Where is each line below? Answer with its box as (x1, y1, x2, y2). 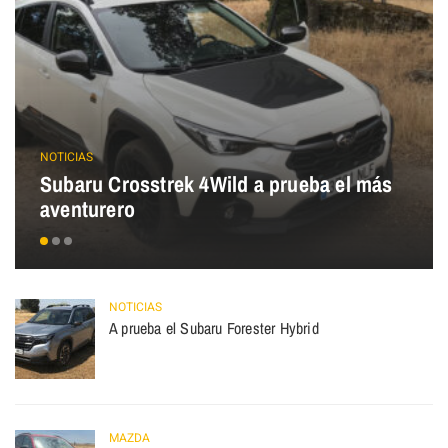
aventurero (40, 194, 135, 225)
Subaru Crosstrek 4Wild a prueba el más (40, 169, 393, 200)
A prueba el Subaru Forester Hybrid (109, 317, 319, 340)
